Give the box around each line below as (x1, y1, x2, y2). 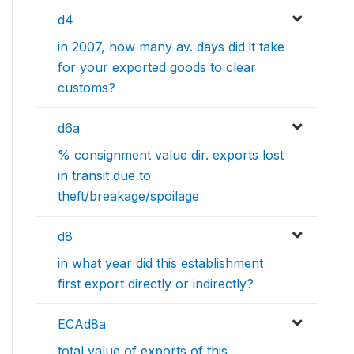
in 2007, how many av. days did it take (58, 39, 284, 55)
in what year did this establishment (58, 255, 263, 272)
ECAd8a (58, 316, 106, 333)
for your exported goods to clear (58, 59, 256, 76)
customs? (58, 80, 115, 96)
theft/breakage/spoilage (58, 188, 199, 205)
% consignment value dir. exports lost (58, 147, 284, 164)
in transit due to (58, 168, 151, 184)
